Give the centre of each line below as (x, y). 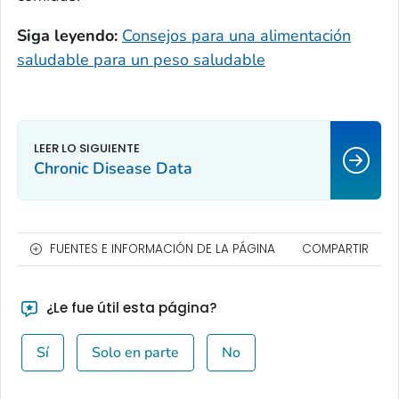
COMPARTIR (335, 249)
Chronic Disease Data (113, 169)
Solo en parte (135, 353)
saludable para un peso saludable (141, 60)
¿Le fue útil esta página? (129, 308)
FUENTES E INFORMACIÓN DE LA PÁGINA (163, 249)
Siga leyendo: (67, 36)
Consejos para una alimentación (236, 36)
